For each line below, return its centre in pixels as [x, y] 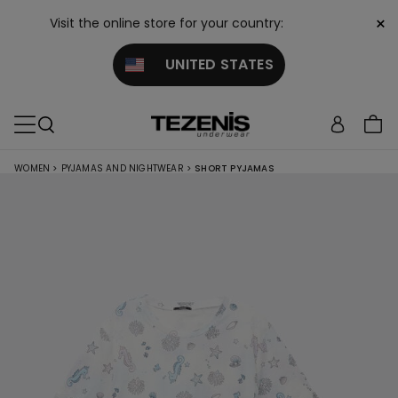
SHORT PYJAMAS [235, 168]
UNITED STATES [208, 64]
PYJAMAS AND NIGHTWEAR [122, 168]
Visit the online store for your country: [167, 23]
